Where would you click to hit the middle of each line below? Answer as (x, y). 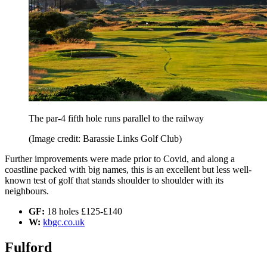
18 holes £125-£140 (85, 212)
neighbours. (27, 191)
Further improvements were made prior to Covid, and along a (120, 159)
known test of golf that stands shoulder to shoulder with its (114, 181)
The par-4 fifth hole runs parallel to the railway (116, 119)
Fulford (28, 247)
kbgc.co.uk (64, 222)
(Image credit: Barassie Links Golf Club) (105, 139)
